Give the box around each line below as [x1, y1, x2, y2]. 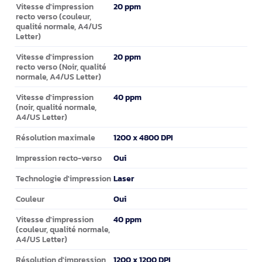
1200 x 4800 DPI [113, 131, 173, 144]
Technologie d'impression [16, 173, 111, 185]
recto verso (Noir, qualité [16, 61, 106, 73]
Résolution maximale [16, 132, 95, 144]
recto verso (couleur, [16, 11, 91, 23]
